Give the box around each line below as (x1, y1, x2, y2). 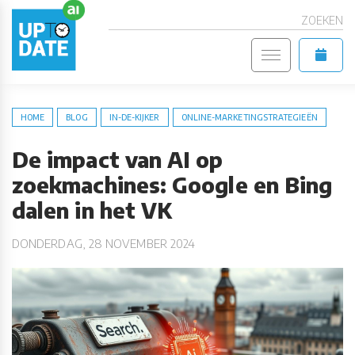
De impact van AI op (12, 146, 223, 173)
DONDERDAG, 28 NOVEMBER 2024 (12, 236, 196, 250)
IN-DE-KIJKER (109, 113, 160, 122)
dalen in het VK (12, 197, 173, 223)
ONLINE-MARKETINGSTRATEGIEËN (181, 113, 318, 122)
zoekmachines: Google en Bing (12, 171, 333, 198)
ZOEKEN (300, 13, 343, 27)
